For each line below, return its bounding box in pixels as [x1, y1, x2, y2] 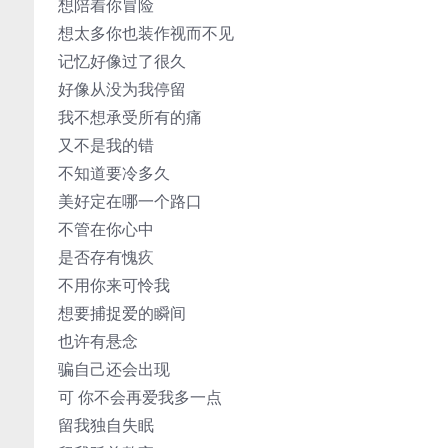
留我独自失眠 [58, 414, 154, 436]
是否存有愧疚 [58, 246, 154, 268]
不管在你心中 [58, 218, 154, 240]
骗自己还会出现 [58, 358, 170, 380]
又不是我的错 [58, 134, 154, 156]
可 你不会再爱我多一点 [58, 386, 222, 408]
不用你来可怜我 [58, 274, 170, 296]
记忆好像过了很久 [58, 50, 186, 72]
